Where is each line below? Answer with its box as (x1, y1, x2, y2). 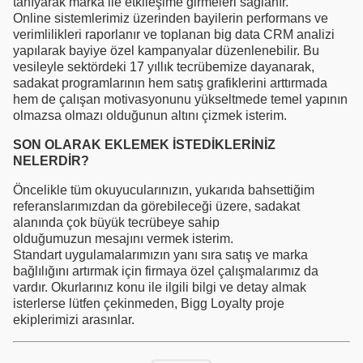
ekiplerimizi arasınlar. (13, 312, 135, 327)
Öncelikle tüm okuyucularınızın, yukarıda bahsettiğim (13, 182, 314, 197)
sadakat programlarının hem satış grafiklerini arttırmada (13, 75, 327, 90)
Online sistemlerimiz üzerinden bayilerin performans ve (13, 11, 328, 25)
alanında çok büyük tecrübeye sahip (13, 215, 220, 229)
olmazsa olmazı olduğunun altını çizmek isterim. (13, 108, 287, 122)
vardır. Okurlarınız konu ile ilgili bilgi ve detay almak (13, 280, 306, 294)
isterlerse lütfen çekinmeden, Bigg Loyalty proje (13, 296, 284, 310)
